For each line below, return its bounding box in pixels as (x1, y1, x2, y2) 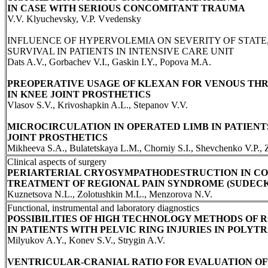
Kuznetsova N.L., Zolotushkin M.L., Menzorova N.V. (7, 188, 212, 199)
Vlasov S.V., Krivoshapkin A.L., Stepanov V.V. (7, 99, 188, 110)
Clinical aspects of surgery (7, 156, 106, 167)
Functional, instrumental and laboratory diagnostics (7, 202, 199, 213)
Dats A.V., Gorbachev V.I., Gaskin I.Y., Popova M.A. (7, 56, 211, 67)
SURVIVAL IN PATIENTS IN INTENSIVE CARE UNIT (7, 45, 234, 56)
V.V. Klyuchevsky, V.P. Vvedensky (7, 13, 141, 24)
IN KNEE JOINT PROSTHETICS (7, 89, 151, 99)
